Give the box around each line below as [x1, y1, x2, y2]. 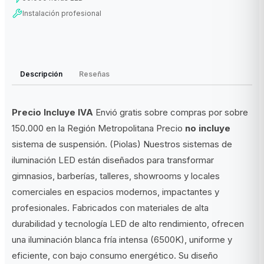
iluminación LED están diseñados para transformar [12, 154, 214, 166]
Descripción [20, 69, 62, 78]
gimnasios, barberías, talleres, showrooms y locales [12, 170, 220, 181]
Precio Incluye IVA [12, 106, 93, 118]
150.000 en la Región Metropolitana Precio [12, 122, 185, 134]
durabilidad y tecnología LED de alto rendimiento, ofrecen [12, 217, 244, 229]
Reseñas [79, 69, 110, 78]
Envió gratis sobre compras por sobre [93, 106, 248, 118]
